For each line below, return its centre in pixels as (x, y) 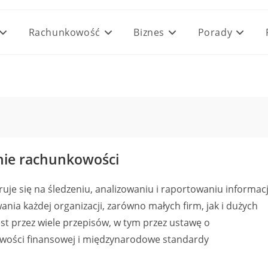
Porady (215, 32)
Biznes (149, 32)
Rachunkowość (64, 32)
